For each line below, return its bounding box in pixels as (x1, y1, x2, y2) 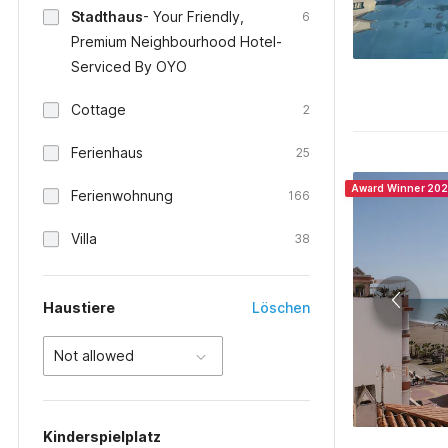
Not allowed (54, 347, 134, 364)
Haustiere (43, 299, 115, 316)
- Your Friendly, (143, 8, 244, 25)
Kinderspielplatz (43, 428, 161, 445)
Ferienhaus (71, 144, 143, 161)
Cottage (71, 101, 126, 118)
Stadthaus (71, 8, 143, 25)
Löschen (252, 299, 311, 316)
